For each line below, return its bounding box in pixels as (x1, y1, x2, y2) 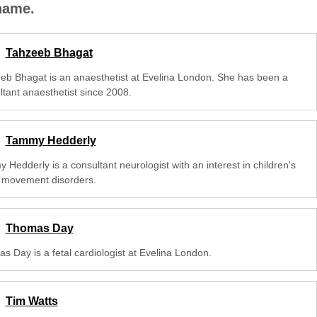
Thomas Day (5, 221, 74, 234)
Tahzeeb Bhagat (5, 47, 93, 59)
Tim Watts (5, 294, 58, 307)
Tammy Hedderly (5, 134, 96, 147)
